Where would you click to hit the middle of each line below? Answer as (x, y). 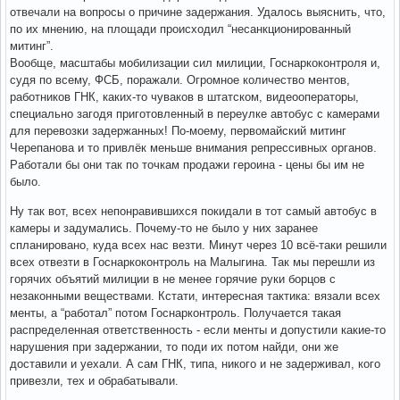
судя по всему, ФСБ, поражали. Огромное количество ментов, (180, 79)
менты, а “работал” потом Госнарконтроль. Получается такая (175, 312)
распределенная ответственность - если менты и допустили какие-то (198, 329)
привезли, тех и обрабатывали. (94, 380)
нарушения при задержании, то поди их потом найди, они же (174, 346)
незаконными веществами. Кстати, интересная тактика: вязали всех (195, 296)
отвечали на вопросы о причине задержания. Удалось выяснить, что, (198, 12)
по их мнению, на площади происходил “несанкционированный (180, 29)
